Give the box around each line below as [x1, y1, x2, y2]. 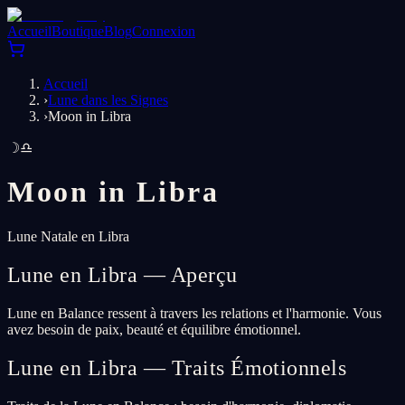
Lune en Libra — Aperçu [7, 262, 238, 287]
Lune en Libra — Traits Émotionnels [7, 355, 347, 380]
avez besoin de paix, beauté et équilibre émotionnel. [7, 321, 301, 337]
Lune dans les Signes [48, 92, 168, 108]
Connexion [132, 24, 195, 39]
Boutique [52, 24, 104, 39]
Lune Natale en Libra [7, 228, 129, 244]
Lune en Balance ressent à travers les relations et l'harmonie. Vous [7, 305, 381, 321]
